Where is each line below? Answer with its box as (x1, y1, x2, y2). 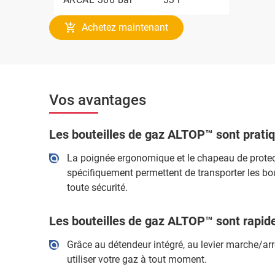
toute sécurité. (66, 182, 128, 193)
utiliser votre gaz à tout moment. (66, 254, 207, 265)
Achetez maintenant (82, 21, 168, 33)
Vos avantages (49, 91, 146, 109)
